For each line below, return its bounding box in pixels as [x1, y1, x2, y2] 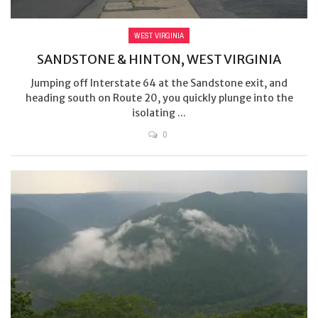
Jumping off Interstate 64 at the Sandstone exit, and [31, 76, 287, 89]
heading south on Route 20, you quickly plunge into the [25, 91, 293, 104]
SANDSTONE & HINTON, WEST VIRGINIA [37, 50, 281, 67]
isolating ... [132, 106, 186, 119]
